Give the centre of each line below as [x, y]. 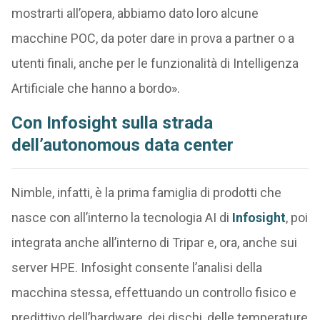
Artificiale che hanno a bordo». [95, 88]
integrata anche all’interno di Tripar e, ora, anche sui [154, 242]
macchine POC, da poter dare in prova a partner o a [152, 38]
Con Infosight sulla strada [112, 123]
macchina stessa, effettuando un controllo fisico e [154, 292]
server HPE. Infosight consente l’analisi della [136, 267]
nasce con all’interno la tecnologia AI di [121, 217]
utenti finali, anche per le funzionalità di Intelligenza [155, 63]
